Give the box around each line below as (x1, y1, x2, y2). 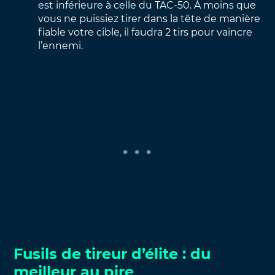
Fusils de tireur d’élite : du (14, 244, 211, 263)
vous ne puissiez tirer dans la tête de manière (38, 12, 261, 25)
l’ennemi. (38, 39, 83, 52)
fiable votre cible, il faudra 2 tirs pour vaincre (38, 26, 253, 38)
